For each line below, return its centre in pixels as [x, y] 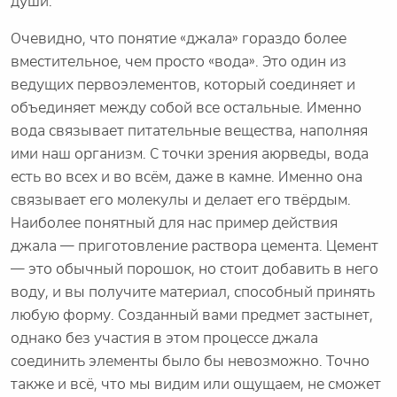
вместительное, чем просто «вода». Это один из [179, 62]
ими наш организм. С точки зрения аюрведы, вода [190, 154]
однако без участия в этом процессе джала [164, 339]
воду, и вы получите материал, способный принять [193, 292]
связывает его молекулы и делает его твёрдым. [181, 200]
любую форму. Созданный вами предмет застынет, [192, 315]
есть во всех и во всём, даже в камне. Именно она [187, 177]
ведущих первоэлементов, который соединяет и [183, 85]
